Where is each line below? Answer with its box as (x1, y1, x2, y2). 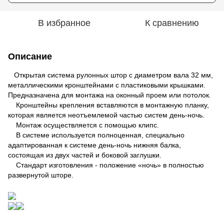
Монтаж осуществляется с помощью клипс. (8, 121, 159, 129)
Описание (8, 51, 52, 62)
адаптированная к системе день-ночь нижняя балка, (8, 141, 181, 149)
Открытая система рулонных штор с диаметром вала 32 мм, (8, 71, 213, 79)
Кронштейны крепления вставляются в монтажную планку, (8, 101, 209, 109)
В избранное (37, 18, 90, 28)
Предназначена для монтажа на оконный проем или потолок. (8, 91, 211, 99)
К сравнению (145, 18, 199, 28)
